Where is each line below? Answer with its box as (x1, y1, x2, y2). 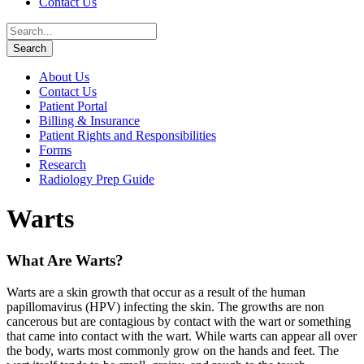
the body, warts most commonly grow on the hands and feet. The (6, 343, 339, 357)
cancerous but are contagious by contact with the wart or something (6, 314, 351, 328)
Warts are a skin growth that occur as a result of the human (6, 284, 305, 299)
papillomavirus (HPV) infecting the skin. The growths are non (6, 299, 324, 314)
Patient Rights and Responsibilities (39, 128, 216, 142)
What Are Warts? (6, 251, 123, 269)
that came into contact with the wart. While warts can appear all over (6, 328, 357, 343)
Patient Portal (39, 99, 107, 113)
